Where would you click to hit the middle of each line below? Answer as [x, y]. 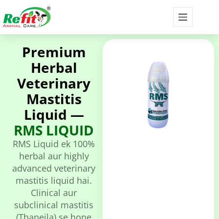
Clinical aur [54, 193]
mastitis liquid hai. [54, 180]
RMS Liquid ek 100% [54, 144]
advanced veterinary [54, 168]
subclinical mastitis [54, 205]
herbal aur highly [54, 156]
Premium [54, 52]
